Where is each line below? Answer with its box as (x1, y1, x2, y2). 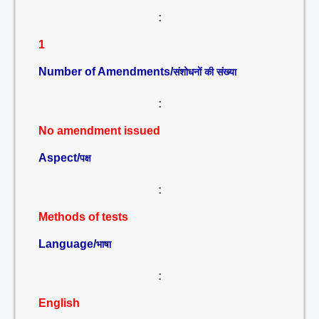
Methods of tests (38, 211, 128, 223)
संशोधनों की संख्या (173, 66, 236, 78)
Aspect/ (38, 152, 80, 164)
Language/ (38, 238, 96, 250)
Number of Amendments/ (38, 66, 173, 78)
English (38, 297, 80, 309)
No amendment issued (38, 125, 160, 137)
